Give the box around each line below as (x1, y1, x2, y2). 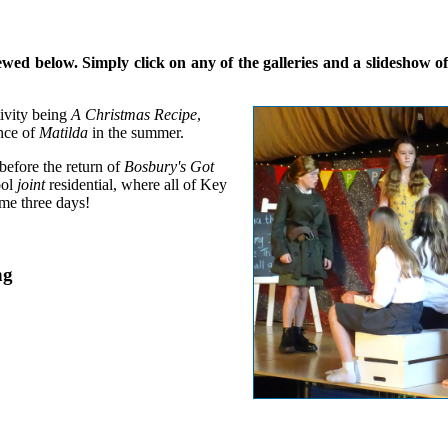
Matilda (39, 123, 88, 141)
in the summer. (88, 123, 184, 141)
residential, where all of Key (45, 175, 227, 193)
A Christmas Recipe (71, 105, 197, 123)
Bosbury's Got (124, 157, 214, 175)
